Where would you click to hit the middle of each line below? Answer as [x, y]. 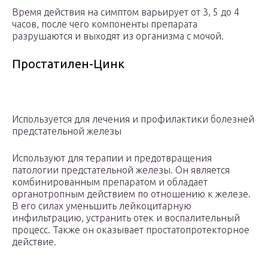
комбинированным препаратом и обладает [110, 182]
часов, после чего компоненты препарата [105, 24]
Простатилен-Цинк [68, 64]
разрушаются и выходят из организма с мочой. [118, 36]
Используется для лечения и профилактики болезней [133, 119]
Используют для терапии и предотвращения [112, 158]
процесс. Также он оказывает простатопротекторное [131, 230]
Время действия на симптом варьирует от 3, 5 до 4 [126, 12]
